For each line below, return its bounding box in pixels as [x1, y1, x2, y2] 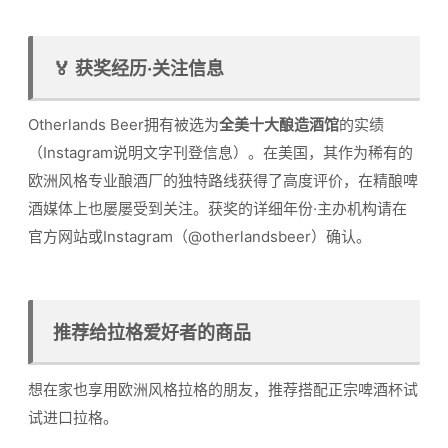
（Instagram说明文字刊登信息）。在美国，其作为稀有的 [28, 143, 413, 163]
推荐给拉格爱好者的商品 [53, 321, 251, 343]
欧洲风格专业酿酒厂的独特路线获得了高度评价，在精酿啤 [28, 171, 418, 191]
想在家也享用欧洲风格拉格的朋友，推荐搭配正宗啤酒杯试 [28, 379, 418, 399]
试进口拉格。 [28, 407, 118, 427]
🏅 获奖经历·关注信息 [53, 57, 224, 79]
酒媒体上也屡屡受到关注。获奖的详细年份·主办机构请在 [28, 199, 407, 219]
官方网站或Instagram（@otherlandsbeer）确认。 [28, 227, 371, 247]
